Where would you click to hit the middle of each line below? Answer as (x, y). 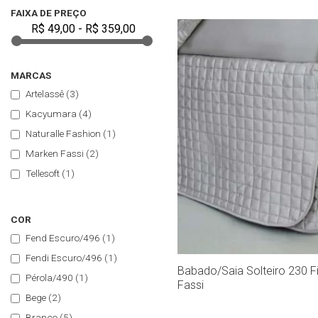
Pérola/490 (49, 278)
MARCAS (31, 76)
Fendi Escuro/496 (64, 258)
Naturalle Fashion (63, 134)
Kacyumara (51, 114)
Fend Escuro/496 (63, 238)
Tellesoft (43, 174)
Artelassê (45, 94)
